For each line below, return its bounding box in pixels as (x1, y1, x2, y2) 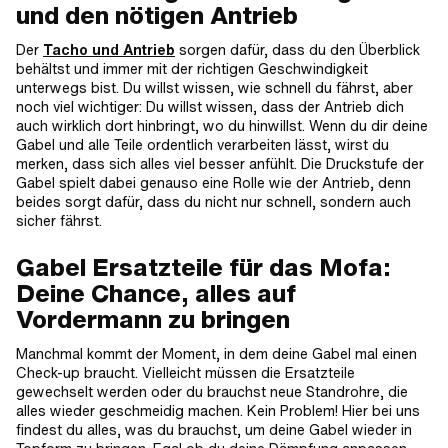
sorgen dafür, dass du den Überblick (175, 39, 420, 60)
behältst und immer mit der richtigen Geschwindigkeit (16, 58, 368, 79)
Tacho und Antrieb (43, 39, 175, 60)
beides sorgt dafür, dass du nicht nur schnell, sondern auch (16, 191, 411, 212)
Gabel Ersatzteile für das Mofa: (16, 250, 391, 284)
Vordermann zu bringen (16, 302, 290, 336)
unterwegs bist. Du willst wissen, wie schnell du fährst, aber (16, 77, 413, 98)
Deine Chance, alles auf (16, 276, 296, 310)
